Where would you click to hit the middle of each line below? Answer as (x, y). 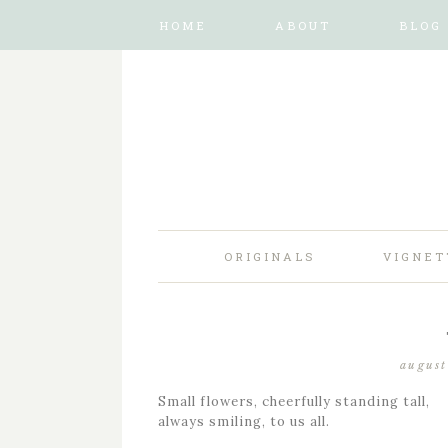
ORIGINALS (269, 256)
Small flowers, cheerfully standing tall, (294, 401)
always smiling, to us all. (244, 421)
